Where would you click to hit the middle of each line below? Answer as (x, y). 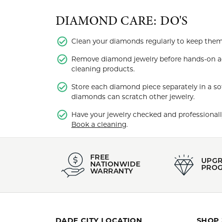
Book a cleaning (99, 124)
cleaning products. (103, 69)
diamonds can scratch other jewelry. (133, 97)
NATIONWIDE (115, 165)
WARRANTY (112, 172)
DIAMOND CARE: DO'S (122, 21)
